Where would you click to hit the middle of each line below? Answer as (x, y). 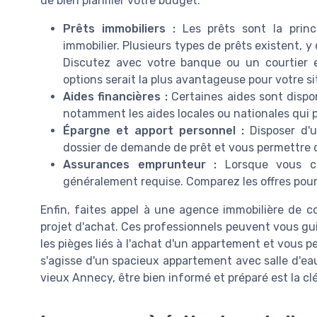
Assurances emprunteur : (144, 164)
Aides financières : (117, 96)
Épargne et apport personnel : (156, 130)
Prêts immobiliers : (123, 28)
